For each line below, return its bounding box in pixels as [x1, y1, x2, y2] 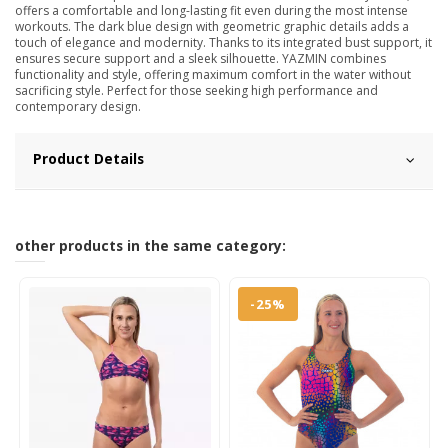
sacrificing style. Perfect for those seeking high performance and [15, 81, 378, 99]
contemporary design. [15, 97, 141, 115]
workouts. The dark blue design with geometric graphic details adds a [15, 17, 409, 35]
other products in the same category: [15, 235, 286, 255]
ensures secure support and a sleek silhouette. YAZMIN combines [15, 49, 386, 67]
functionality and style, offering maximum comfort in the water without [15, 65, 411, 83]
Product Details [33, 148, 144, 168]
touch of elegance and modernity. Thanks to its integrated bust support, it [15, 33, 432, 51]
